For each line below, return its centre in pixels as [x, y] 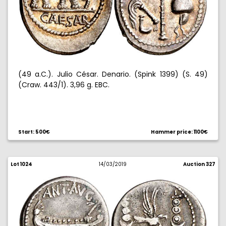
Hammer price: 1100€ [179, 132]
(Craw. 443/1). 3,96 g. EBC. [64, 85]
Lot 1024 [21, 164]
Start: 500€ [34, 132]
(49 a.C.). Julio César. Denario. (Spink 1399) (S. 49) [113, 74]
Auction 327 [199, 164]
